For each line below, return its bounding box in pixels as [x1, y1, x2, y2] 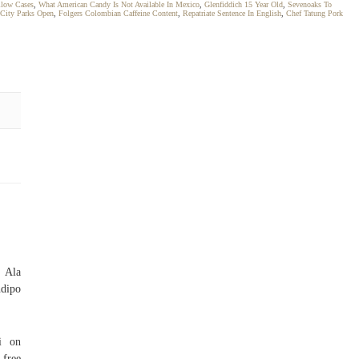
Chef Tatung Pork [286, 9, 343, 18]
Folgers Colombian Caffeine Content [58, 9, 178, 18]
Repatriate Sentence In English [183, 9, 281, 18]
